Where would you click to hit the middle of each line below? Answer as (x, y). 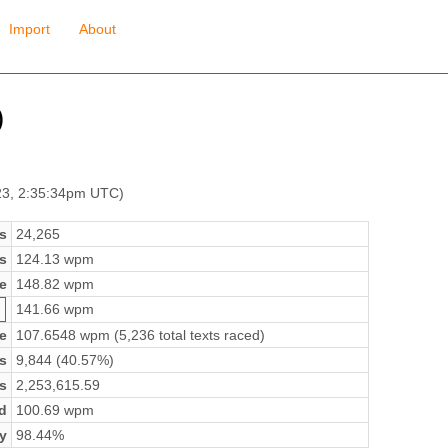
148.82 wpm (54, 283)
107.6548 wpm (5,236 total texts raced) (140, 334)
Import (29, 29)
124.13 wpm (54, 258)
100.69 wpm (54, 409)
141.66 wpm (54, 308)
